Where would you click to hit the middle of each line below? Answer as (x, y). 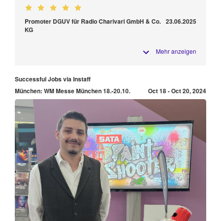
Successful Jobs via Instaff (53, 79)
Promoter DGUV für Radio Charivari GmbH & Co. (93, 21)
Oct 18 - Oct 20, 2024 (177, 91)
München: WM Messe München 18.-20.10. (73, 91)
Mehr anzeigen (176, 51)
